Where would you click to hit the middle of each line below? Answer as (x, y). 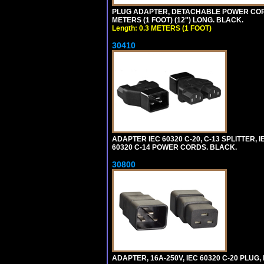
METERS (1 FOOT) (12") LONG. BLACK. (178, 20)
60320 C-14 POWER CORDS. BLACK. (174, 147)
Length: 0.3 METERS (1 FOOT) (162, 28)
